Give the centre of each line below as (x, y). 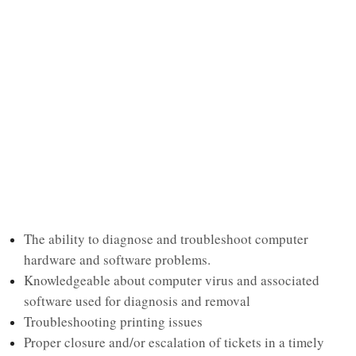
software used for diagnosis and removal (137, 300)
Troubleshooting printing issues (113, 321)
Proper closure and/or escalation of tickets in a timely (174, 342)
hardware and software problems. (117, 259)
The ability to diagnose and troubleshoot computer (166, 238)
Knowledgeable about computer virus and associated (172, 280)
